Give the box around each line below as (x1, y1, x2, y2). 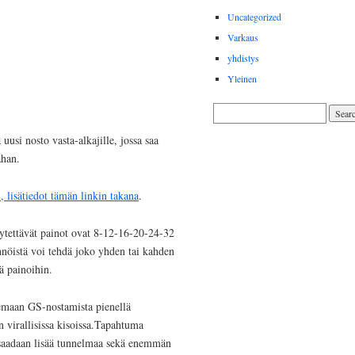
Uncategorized (227, 10, 281, 24)
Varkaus (227, 31, 258, 44)
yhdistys (227, 52, 259, 65)
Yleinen (227, 72, 257, 86)
